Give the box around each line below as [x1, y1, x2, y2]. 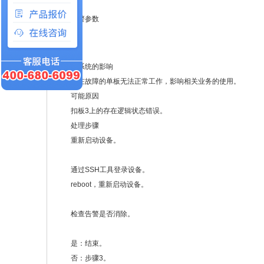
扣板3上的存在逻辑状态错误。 [71, 107, 167, 115]
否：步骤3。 [71, 254, 110, 263]
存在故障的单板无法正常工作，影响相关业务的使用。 [71, 77, 240, 86]
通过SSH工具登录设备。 [71, 166, 149, 174]
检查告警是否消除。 [71, 210, 134, 219]
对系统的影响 [71, 62, 113, 71]
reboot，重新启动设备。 [71, 180, 148, 189]
